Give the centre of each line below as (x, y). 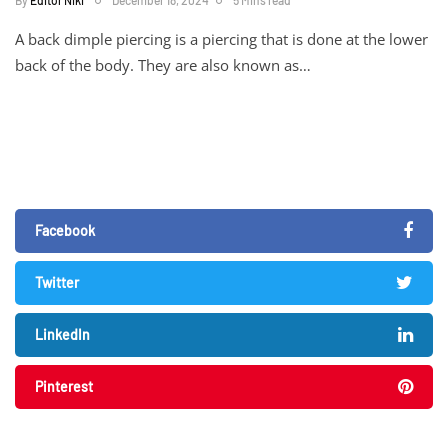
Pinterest (64, 386)
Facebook (65, 230)
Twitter (57, 282)
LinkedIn (62, 334)
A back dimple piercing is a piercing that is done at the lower (221, 38)
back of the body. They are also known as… (163, 64)
